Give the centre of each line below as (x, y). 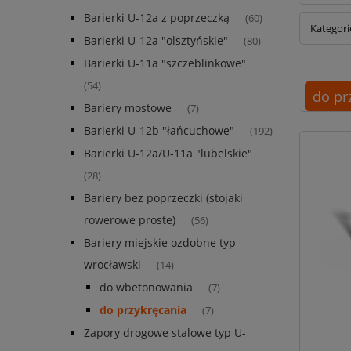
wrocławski (112, 265)
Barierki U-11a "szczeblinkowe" (165, 63)
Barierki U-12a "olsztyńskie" (156, 41)
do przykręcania (143, 310)
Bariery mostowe (128, 108)
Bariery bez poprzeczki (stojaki (163, 198)
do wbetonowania (146, 288)
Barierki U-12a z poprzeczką (157, 18)
